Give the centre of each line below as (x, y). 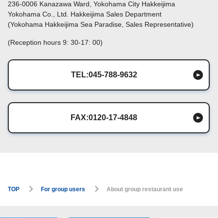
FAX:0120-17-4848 (104, 117)
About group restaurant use (145, 189)
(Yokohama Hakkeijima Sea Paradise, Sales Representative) (101, 24)
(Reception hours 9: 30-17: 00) (55, 42)
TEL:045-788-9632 (104, 74)
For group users (63, 189)
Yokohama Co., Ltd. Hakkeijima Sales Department (85, 14)
